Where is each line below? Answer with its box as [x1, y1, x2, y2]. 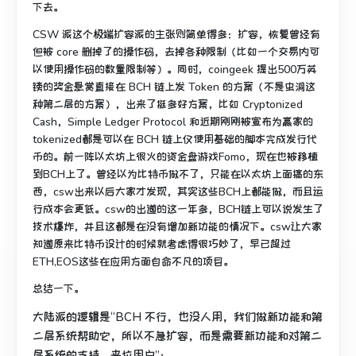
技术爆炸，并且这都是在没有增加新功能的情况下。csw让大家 [33, 219, 322, 234]
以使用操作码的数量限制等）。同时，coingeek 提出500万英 [33, 61, 317, 77]
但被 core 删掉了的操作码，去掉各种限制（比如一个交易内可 [33, 44, 319, 60]
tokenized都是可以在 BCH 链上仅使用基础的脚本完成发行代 [33, 131, 317, 147]
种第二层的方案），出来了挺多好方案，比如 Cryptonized [33, 96, 303, 112]
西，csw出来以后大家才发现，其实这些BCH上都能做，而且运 [33, 184, 323, 199]
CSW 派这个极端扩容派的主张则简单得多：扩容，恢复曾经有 [33, 26, 320, 42]
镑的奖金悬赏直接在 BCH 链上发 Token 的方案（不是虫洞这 [33, 79, 315, 95]
